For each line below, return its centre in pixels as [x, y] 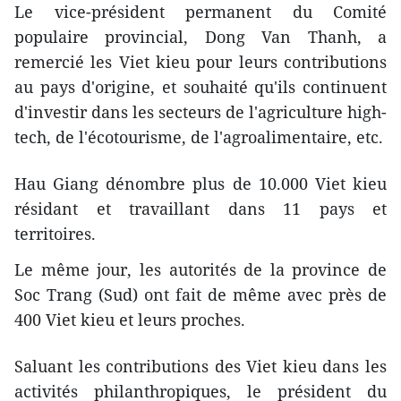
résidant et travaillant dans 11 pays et [200, 208]
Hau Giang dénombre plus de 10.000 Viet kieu [200, 183]
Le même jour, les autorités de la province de [200, 269]
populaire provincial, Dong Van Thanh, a [200, 36]
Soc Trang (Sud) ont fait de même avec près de [200, 294]
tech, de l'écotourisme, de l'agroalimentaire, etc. [199, 137]
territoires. [55, 233]
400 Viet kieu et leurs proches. [130, 319]
